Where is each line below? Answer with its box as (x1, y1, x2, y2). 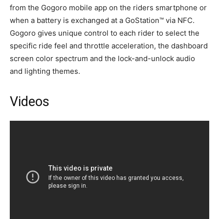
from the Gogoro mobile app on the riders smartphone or (10, 3, 207, 13)
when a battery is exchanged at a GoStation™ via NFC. (10, 16, 195, 25)
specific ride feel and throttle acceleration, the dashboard (10, 41, 208, 51)
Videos (10, 94, 49, 110)
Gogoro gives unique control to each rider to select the (10, 28, 199, 38)
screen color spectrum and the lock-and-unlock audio (10, 54, 195, 64)
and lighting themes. (10, 66, 80, 76)
